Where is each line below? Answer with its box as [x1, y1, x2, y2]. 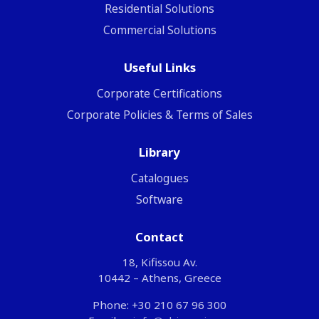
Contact [135, 228, 184, 245]
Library [139, 143, 180, 160]
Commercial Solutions [103, 21, 216, 38]
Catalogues [130, 169, 189, 186]
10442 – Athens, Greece [98, 270, 221, 285]
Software [136, 191, 183, 207]
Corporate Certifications [97, 85, 222, 101]
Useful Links [123, 58, 196, 75]
